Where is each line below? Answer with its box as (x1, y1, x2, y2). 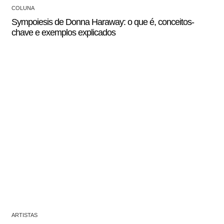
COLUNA (11, 5, 34, 11)
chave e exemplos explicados (11, 27, 115, 38)
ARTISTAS (11, 212, 37, 218)
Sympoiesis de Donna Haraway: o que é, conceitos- (11, 17, 194, 27)
